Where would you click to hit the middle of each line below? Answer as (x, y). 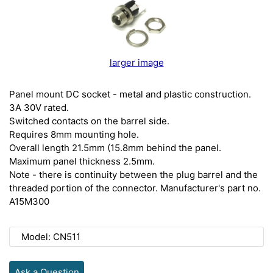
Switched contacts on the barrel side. (89, 121)
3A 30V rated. (39, 108)
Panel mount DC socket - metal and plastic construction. (130, 94)
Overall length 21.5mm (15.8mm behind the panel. (115, 148)
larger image (136, 63)
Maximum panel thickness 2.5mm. (82, 161)
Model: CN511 (51, 236)
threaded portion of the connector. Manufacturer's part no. (135, 188)
